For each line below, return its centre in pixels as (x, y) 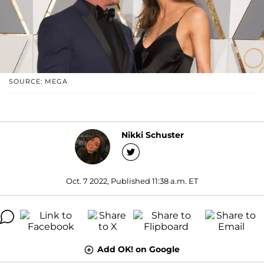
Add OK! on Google (138, 249)
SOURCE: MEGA (38, 81)
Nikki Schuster (152, 135)
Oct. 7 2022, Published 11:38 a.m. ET (132, 181)
